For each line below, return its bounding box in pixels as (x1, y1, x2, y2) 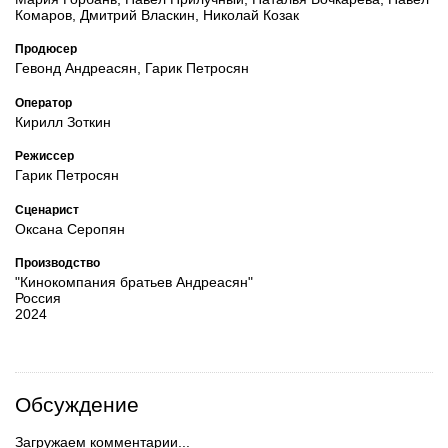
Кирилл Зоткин (15, 113, 111, 130)
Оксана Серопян (15, 220, 125, 237)
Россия (15, 290, 61, 306)
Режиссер (15, 149, 74, 163)
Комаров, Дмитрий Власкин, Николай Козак (15, 7, 299, 24)
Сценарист (15, 202, 79, 216)
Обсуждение (15, 393, 139, 416)
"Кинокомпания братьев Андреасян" (15, 274, 253, 290)
